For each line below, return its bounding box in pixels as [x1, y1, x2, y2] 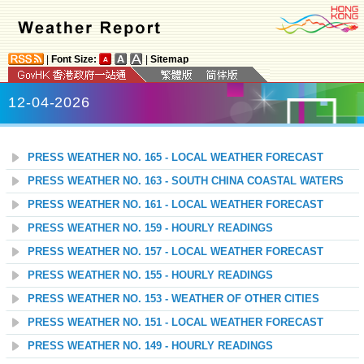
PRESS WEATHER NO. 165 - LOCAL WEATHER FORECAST [28, 152, 323, 163]
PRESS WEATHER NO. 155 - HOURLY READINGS [28, 270, 273, 281]
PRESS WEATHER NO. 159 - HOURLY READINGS [28, 223, 273, 234]
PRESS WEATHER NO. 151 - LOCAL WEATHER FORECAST [28, 317, 323, 328]
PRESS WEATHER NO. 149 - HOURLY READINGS [28, 340, 273, 352]
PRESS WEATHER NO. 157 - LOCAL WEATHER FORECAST [28, 246, 323, 258]
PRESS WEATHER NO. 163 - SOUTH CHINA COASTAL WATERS [28, 175, 344, 187]
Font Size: [51, 54, 97, 65]
